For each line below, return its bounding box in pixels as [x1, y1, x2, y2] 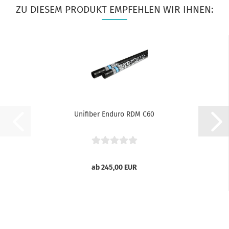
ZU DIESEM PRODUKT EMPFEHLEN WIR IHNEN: [15, 4, 214, 15]
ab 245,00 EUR [91, 163, 137, 172]
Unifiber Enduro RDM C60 [74, 110, 154, 119]
